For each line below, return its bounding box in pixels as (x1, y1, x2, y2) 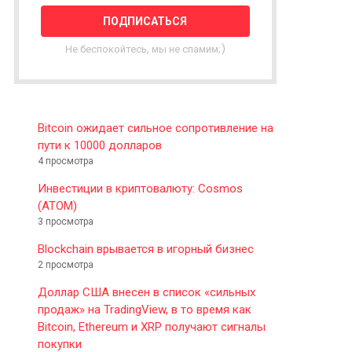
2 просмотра (38, 258, 93, 270)
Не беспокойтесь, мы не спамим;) (64, 41, 225, 57)
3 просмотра (38, 215, 93, 227)
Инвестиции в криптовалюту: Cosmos (38, 181, 243, 196)
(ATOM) (38, 198, 77, 213)
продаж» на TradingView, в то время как (38, 302, 251, 317)
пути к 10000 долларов (38, 137, 162, 152)
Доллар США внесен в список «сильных (38, 284, 255, 299)
